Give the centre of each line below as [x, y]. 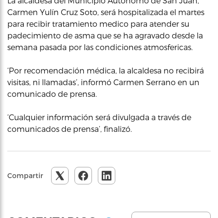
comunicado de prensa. [52, 94]
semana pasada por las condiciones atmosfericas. [100, 47]
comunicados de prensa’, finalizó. [70, 129]
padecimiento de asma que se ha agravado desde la [105, 35]
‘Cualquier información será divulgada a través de [99, 117]
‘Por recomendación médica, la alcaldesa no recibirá [106, 70]
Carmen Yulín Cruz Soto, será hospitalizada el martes [106, 12]
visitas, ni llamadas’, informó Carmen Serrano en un [103, 82]
